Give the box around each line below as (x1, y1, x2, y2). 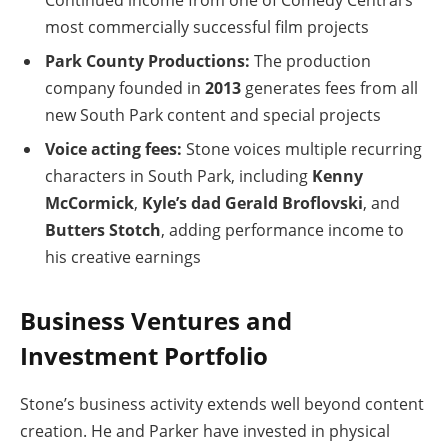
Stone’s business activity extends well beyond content (20, 392, 424, 415)
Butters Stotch (45, 218, 161, 241)
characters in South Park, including (45, 164, 312, 187)
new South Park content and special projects (45, 103, 381, 126)
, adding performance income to (161, 218, 404, 241)
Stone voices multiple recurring (182, 137, 422, 160)
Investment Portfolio (20, 338, 268, 372)
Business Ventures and (20, 303, 292, 337)
